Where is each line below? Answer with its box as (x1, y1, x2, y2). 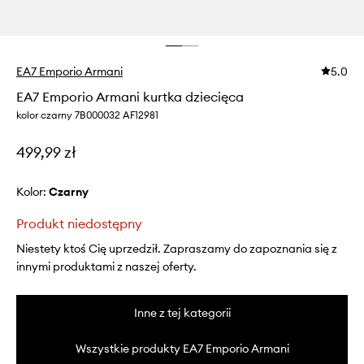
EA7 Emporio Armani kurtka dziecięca (16, 89, 244, 106)
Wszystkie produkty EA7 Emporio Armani (75, 341, 289, 357)
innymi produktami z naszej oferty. (16, 259, 197, 275)
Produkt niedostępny (16, 215, 142, 232)
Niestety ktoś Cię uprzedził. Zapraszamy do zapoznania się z (16, 241, 337, 257)
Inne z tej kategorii (133, 305, 231, 321)
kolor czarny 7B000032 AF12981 (16, 109, 158, 122)
